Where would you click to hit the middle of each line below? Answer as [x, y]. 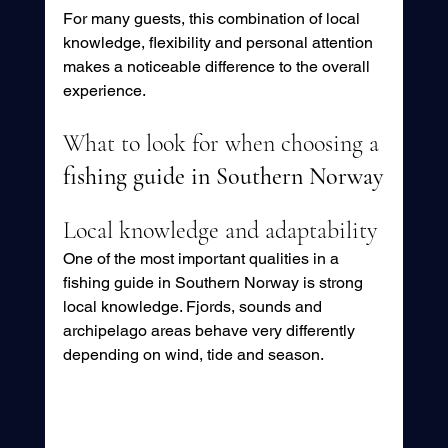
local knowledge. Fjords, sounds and [194, 307]
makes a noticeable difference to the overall [218, 67]
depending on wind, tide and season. [193, 355]
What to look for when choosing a [223, 144]
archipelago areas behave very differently [210, 331]
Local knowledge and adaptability [219, 231]
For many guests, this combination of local [213, 19]
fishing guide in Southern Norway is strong [214, 283]
